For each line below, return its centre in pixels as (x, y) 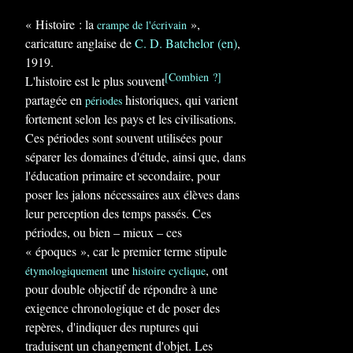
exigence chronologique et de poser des (123, 308)
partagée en (55, 100)
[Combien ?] (193, 77)
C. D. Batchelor (174, 43)
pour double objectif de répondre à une (121, 289)
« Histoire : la (61, 24)
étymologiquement (67, 271)
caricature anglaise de (80, 43)
